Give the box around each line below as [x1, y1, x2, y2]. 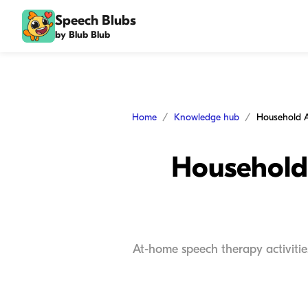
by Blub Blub [55, 28, 110, 41]
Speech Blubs [55, 12, 136, 28]
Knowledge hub [174, 111, 239, 123]
